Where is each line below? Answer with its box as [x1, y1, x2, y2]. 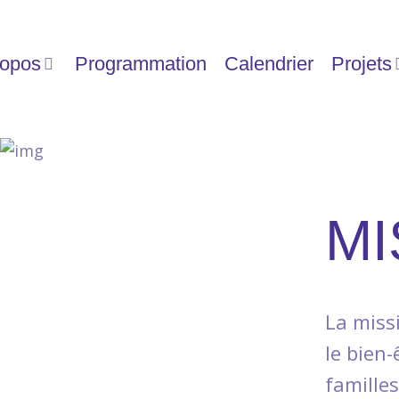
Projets [330, 53, 392, 75]
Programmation [74, 53, 207, 75]
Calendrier [224, 53, 313, 75]
